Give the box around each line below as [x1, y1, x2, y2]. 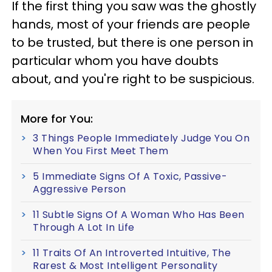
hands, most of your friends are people [12, 15, 250, 33]
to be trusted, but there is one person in [12, 33, 253, 51]
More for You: [21, 110, 93, 126]
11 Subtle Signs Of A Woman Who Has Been [33, 207, 245, 222]
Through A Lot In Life [33, 220, 135, 234]
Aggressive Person [33, 182, 126, 196]
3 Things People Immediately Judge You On [33, 131, 250, 145]
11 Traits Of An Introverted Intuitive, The [33, 245, 231, 260]
